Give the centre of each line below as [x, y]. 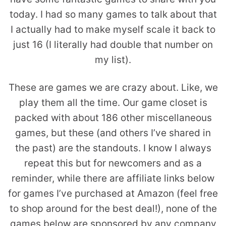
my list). [113, 60]
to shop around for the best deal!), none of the [113, 208]
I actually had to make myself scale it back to [113, 29]
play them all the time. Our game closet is [113, 102]
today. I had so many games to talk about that [113, 14]
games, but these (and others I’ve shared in [113, 133]
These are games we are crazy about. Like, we [113, 87]
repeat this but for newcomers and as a [113, 163]
